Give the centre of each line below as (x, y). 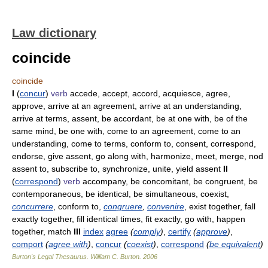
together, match (43, 232)
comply (147, 232)
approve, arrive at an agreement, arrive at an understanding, (127, 106)
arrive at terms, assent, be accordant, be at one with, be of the (130, 118)
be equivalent (235, 244)
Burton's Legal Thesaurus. (51, 257)
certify (179, 232)
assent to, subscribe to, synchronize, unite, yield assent (118, 169)
